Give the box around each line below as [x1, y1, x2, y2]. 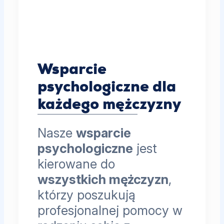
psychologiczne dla [37, 80, 176, 95]
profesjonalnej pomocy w [37, 202, 183, 218]
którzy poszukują [37, 186, 136, 202]
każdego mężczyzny [37, 98, 181, 113]
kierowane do [37, 155, 115, 171]
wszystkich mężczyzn [37, 171, 169, 187]
